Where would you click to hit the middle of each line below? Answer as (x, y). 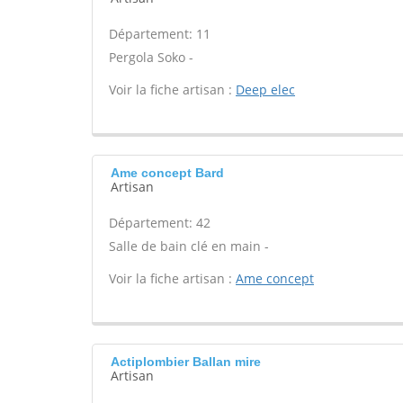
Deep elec (265, 90)
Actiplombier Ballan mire (186, 362)
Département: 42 (160, 223)
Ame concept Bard (167, 173)
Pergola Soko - (151, 57)
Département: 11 (160, 34)
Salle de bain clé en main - (189, 246)
